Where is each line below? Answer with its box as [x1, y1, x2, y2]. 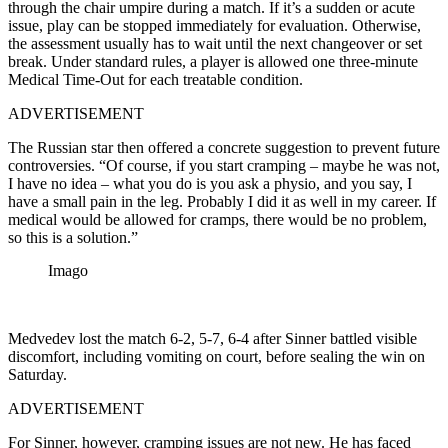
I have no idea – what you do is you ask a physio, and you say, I [8, 174, 412, 192]
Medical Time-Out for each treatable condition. [8, 70, 303, 88]
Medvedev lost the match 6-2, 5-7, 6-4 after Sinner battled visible [8, 329, 417, 347]
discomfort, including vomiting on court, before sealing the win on [8, 347, 425, 365]
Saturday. [8, 365, 67, 383]
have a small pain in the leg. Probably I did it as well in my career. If [8, 192, 436, 210]
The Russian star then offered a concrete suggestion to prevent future [8, 138, 440, 156]
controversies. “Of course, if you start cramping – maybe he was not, [8, 156, 440, 174]
